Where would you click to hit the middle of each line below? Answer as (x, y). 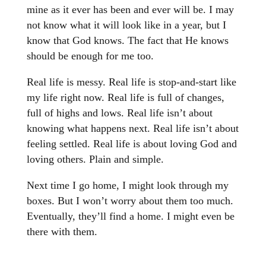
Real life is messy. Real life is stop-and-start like (131, 82)
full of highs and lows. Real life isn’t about (119, 113)
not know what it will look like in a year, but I (126, 25)
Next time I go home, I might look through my (127, 185)
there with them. (62, 231)
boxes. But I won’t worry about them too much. (130, 200)
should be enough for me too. (90, 56)
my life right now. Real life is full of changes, (125, 97)
